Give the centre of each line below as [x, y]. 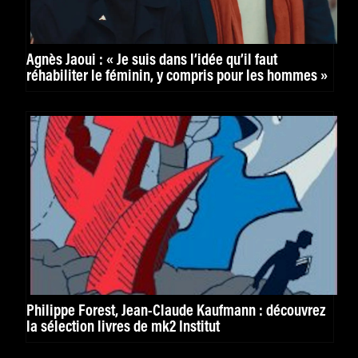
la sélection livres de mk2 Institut [123, 327]
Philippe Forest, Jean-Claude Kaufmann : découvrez [176, 311]
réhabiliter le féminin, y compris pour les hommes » [177, 76]
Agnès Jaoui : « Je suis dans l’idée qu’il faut [152, 60]
